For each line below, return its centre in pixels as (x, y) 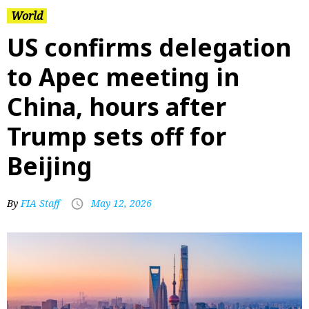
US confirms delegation (149, 47)
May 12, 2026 (121, 203)
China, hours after (117, 107)
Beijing (50, 166)
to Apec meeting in (123, 77)
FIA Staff (40, 203)
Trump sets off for (117, 136)
